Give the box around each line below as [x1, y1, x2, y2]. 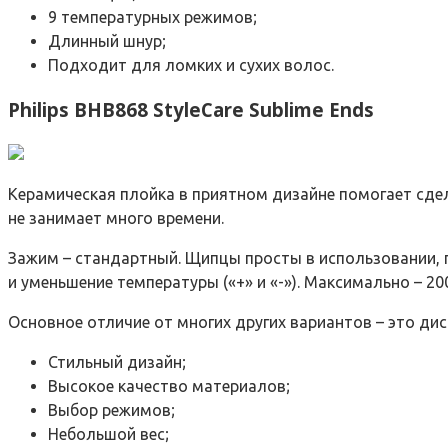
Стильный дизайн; [48, 353, 186, 372]
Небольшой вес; [48, 425, 169, 444]
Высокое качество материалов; [48, 377, 290, 396]
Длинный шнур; [48, 31, 166, 50]
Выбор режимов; [48, 401, 175, 420]
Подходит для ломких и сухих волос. [48, 55, 334, 74]
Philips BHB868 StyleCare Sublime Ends [8, 96, 374, 122]
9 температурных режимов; [48, 7, 257, 26]
